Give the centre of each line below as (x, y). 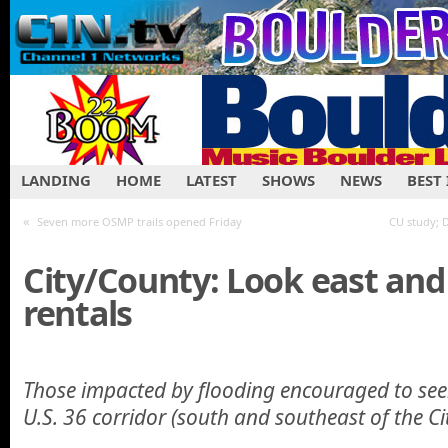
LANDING (56, 180)
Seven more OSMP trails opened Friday (139, 221)
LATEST (211, 180)
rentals (77, 313)
